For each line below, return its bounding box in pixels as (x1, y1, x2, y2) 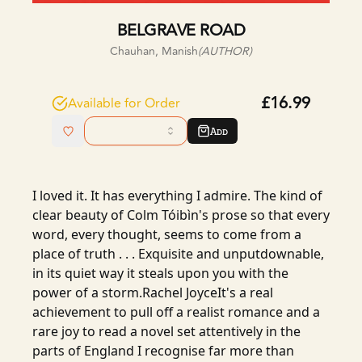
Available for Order (68, 94, 180, 113)
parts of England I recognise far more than (32, 342, 294, 360)
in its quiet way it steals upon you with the (32, 264, 288, 282)
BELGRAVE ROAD (116, 18, 246, 43)
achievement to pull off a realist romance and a (32, 303, 320, 321)
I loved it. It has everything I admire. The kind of (32, 187, 322, 204)
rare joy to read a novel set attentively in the (32, 322, 301, 340)
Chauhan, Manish (110, 43, 198, 60)
